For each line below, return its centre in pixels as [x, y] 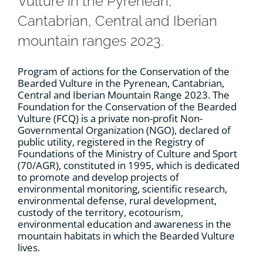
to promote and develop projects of [98, 177]
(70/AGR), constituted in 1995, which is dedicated [129, 166]
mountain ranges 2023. [90, 41]
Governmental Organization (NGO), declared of [124, 130]
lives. [29, 248]
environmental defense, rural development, [117, 201]
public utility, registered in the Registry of [111, 142]
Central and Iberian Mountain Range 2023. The [124, 95]
